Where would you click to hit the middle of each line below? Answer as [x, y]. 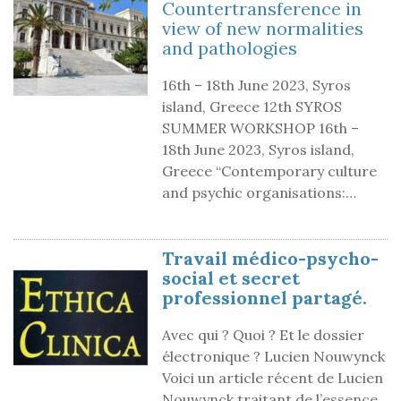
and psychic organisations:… [259, 192]
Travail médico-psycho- [270, 258]
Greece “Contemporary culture [269, 171]
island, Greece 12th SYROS [252, 106]
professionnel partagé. [264, 297]
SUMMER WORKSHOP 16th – [260, 128]
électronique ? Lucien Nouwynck [273, 356]
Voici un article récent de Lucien [273, 377]
